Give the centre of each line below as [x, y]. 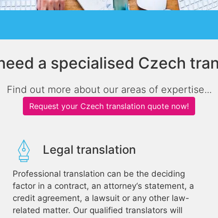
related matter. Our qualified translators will [97, 210]
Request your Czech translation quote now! [109, 106]
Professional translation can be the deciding [99, 174]
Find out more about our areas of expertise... [109, 90]
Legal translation [89, 150]
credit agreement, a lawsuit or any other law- [101, 198]
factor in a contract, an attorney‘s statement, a [103, 186]
